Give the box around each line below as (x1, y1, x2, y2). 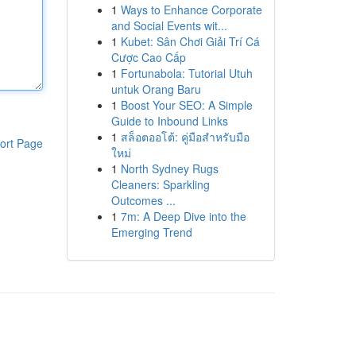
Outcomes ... (110, 192, 176, 208)
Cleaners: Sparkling (110, 176, 210, 192)
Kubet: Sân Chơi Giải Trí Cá (120, 33, 260, 49)
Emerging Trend (110, 224, 192, 240)
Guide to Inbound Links (110, 113, 228, 129)
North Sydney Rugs (120, 161, 219, 176)
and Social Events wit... (110, 17, 227, 33)
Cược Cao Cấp (110, 49, 186, 65)
